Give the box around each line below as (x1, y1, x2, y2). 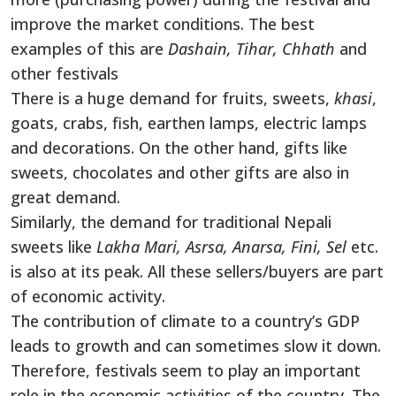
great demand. (11, 186, 120, 208)
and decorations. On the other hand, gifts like (11, 136, 347, 158)
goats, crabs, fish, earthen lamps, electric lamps (11, 111, 367, 133)
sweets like (11, 235, 96, 257)
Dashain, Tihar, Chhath (168, 37, 339, 59)
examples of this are (11, 37, 168, 59)
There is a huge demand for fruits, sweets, (11, 87, 334, 109)
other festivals (11, 62, 118, 84)
